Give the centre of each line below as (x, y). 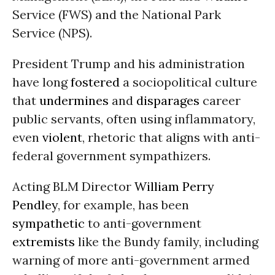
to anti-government (143, 223)
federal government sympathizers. (111, 156)
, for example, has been (123, 205)
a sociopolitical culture (188, 82)
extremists (44, 242)
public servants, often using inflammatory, (134, 119)
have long (41, 82)
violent (62, 137)
